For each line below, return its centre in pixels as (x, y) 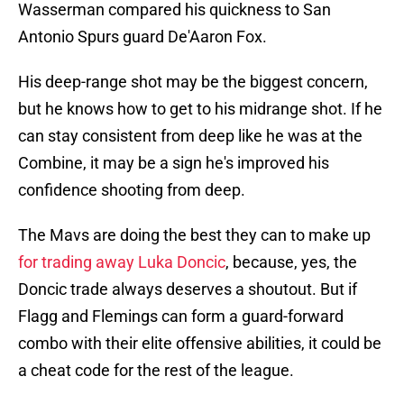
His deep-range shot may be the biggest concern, (193, 82)
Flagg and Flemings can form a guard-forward (181, 317)
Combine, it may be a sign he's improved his (174, 163)
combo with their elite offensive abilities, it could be (200, 344)
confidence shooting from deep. (132, 190)
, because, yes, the (291, 262)
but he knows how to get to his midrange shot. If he (200, 109)
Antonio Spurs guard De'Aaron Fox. (142, 37)
